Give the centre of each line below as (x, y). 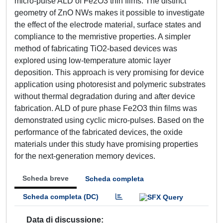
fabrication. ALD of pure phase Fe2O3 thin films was (106, 108)
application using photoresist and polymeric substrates (110, 84)
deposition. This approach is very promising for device (109, 72)
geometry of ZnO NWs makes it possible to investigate (110, 13)
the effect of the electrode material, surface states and (108, 25)
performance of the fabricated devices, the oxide (99, 132)
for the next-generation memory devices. (85, 156)
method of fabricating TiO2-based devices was (96, 49)
